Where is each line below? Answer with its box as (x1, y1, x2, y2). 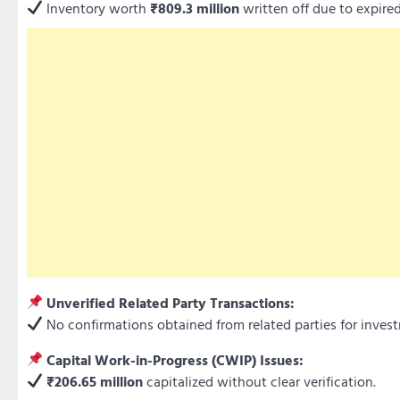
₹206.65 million (46, 370, 144, 392)
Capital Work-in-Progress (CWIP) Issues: (46, 348, 304, 371)
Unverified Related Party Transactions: (46, 291, 296, 313)
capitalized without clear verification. (143, 370, 377, 392)
